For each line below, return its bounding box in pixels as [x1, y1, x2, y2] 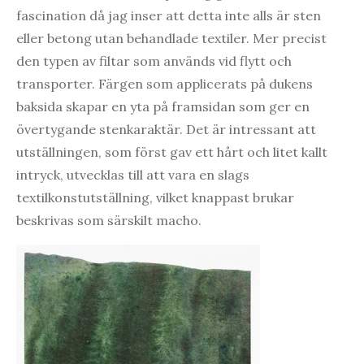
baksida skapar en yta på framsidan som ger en [16, 97, 310, 115]
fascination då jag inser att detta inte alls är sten [16, 6, 321, 24]
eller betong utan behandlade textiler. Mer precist [16, 29, 327, 46]
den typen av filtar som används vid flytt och [16, 52, 292, 69]
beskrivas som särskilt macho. [16, 211, 201, 228]
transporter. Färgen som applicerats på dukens [16, 75, 313, 92]
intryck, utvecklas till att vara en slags [16, 166, 249, 183]
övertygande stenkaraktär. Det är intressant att [16, 120, 316, 137]
